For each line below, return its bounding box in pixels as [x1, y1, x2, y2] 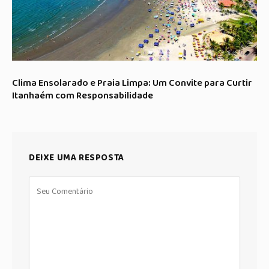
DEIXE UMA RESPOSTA [29, 151, 124, 166]
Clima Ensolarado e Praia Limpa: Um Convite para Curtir [12, 76, 252, 91]
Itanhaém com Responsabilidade [12, 88, 153, 104]
